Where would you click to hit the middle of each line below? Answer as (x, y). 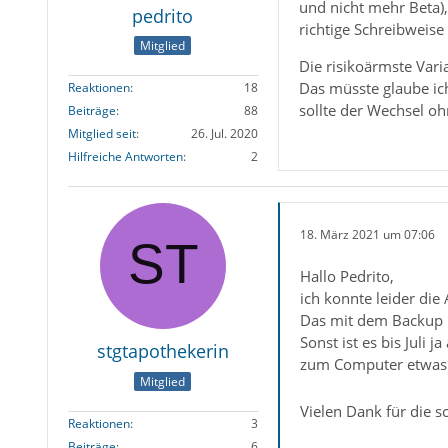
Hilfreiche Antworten (125, 157)
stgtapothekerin (162, 351)
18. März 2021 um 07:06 (367, 234)
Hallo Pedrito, (346, 276)
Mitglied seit (101, 134)
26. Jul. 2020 (224, 134)
